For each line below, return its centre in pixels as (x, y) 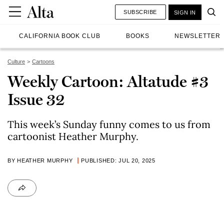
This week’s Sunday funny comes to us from (109, 124)
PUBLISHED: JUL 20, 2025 (118, 160)
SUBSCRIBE (140, 12)
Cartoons (43, 61)
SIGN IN (185, 12)
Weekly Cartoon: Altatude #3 (108, 81)
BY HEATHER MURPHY (40, 160)
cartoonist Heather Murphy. (73, 136)
